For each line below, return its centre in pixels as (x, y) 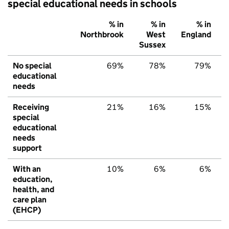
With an (27, 169)
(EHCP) (27, 210)
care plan (30, 199)
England (196, 34)
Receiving (31, 107)
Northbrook (102, 34)
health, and (33, 189)
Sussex (152, 44)
